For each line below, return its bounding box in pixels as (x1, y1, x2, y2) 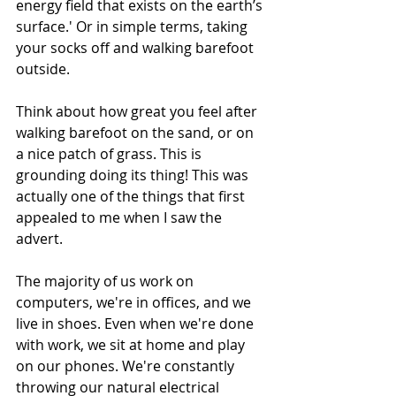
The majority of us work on (16, 271, 197, 291)
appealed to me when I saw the (16, 208, 225, 227)
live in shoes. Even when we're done (16, 314, 257, 333)
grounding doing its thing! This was (16, 165, 252, 185)
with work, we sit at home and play (16, 335, 248, 354)
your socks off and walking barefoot (16, 38, 257, 57)
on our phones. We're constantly (16, 356, 238, 376)
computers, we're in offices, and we (16, 293, 255, 312)
